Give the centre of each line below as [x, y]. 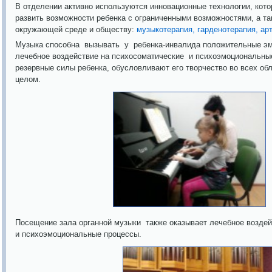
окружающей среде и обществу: [76, 29]
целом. [29, 79]
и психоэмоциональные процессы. [78, 234]
